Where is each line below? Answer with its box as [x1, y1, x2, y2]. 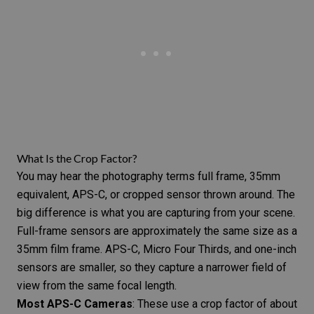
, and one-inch [229, 242, 296, 256]
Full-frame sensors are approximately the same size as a [17, 224, 297, 238]
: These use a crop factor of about [132, 296, 297, 310]
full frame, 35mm [195, 169, 280, 183]
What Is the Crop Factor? [17, 151, 137, 165]
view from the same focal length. [17, 278, 177, 292]
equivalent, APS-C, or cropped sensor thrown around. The [17, 187, 295, 201]
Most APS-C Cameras [17, 296, 132, 310]
